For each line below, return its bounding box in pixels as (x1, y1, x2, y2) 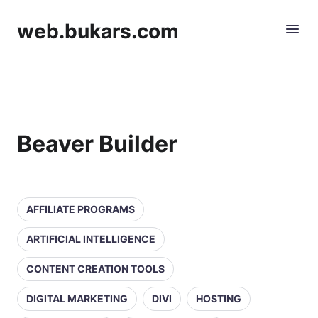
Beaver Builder (17, 130, 177, 158)
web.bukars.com (17, 19, 179, 43)
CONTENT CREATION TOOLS (26, 263, 165, 275)
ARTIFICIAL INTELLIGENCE (26, 233, 155, 245)
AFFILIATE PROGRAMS (26, 203, 135, 215)
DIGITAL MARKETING (26, 292, 128, 305)
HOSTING (196, 292, 241, 305)
